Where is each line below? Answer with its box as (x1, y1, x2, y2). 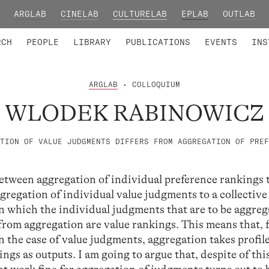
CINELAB (60, 8, 98, 19)
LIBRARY (73, 37, 111, 48)
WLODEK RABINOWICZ (5, 100, 264, 126)
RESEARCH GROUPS (113, 29, 194, 40)
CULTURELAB (113, 8, 167, 19)
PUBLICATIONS (125, 37, 191, 48)
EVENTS (205, 37, 238, 48)
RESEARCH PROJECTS (8, 29, 101, 40)
